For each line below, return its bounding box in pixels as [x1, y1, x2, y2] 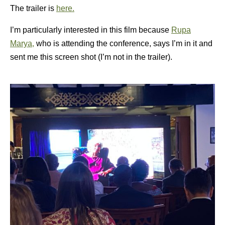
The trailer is [10, 4, 56, 13]
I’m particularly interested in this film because [10, 26, 171, 34]
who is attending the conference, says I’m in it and [34, 39, 212, 48]
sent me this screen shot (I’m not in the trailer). [10, 53, 172, 61]
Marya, [10, 39, 34, 48]
